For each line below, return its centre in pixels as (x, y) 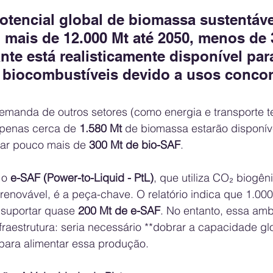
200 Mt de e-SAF (119, 210)
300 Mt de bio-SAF (135, 144)
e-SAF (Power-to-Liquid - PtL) (82, 177)
